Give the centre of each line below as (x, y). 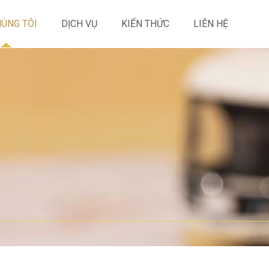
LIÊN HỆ (211, 24)
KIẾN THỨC (145, 24)
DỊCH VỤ (79, 24)
